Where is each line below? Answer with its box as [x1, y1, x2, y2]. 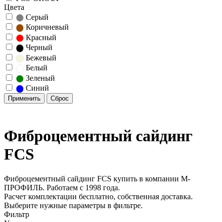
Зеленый [24, 73, 55, 82]
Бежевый [24, 53, 57, 62]
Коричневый [24, 23, 69, 32]
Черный [24, 43, 53, 52]
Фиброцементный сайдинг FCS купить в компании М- [4, 174, 190, 183]
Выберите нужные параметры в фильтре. [4, 201, 143, 210]
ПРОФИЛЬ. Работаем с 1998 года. [4, 183, 120, 192]
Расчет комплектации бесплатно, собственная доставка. [4, 192, 193, 201]
